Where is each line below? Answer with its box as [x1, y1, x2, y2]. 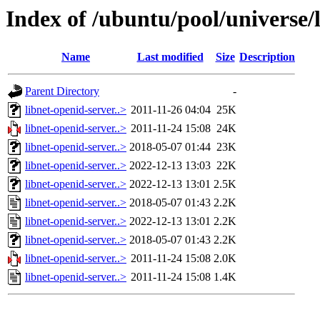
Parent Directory [25, 85, 99, 98]
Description [239, 51, 295, 64]
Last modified [136, 51, 204, 64]
